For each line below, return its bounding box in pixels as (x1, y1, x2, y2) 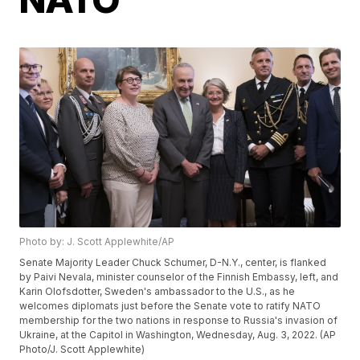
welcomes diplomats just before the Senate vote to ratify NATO (19, 300, 321, 313)
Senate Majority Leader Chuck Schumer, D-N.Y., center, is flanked (19, 256, 327, 269)
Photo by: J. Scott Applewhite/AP (19, 235, 175, 248)
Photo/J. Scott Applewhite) (19, 343, 145, 356)
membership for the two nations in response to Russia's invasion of (19, 314, 338, 327)
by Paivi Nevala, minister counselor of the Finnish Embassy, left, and (19, 271, 339, 284)
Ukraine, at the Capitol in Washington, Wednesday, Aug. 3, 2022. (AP (19, 329, 337, 342)
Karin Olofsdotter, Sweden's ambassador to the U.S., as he (19, 285, 296, 298)
